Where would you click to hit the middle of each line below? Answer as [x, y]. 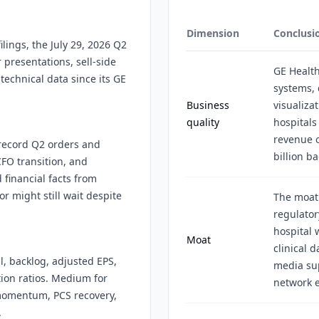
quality [203, 122]
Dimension [213, 33]
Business [208, 105]
